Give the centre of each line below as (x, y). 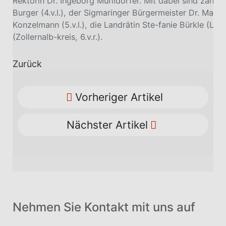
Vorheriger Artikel (119, 97)
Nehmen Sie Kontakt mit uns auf (104, 207)
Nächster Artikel (107, 125)
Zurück (27, 64)
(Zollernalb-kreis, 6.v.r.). (58, 37)
